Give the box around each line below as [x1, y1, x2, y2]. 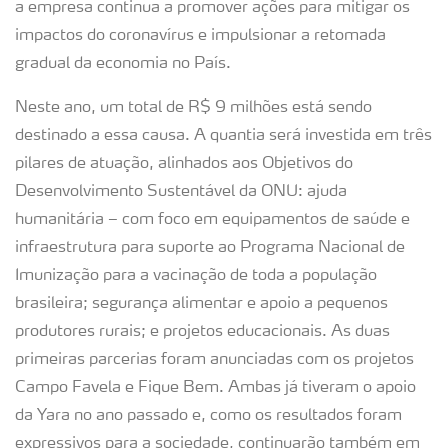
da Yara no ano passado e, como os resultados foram [15, 408, 402, 424]
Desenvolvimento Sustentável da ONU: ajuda [15, 184, 347, 200]
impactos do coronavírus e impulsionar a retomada [15, 28, 386, 44]
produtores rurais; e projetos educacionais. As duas [15, 324, 390, 340]
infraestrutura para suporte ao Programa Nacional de [15, 240, 405, 256]
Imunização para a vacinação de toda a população [15, 268, 377, 284]
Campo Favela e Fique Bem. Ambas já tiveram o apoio [15, 380, 416, 396]
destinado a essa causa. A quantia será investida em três [15, 128, 432, 144]
